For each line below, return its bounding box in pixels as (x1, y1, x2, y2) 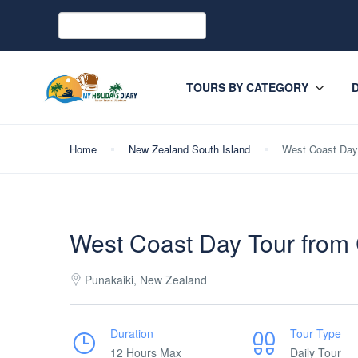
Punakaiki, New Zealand (85, 272, 207, 288)
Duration (110, 325, 153, 341)
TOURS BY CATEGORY (186, 79, 309, 95)
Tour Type (290, 325, 341, 341)
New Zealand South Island (129, 141, 250, 157)
